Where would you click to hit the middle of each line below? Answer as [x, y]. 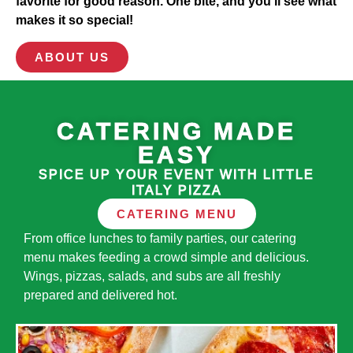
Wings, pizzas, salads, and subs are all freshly [152, 276]
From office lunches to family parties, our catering [160, 238]
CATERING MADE [176, 131]
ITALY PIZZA [176, 190]
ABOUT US [72, 57]
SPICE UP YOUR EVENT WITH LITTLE [176, 174]
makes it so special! [74, 20]
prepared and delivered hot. [100, 295]
